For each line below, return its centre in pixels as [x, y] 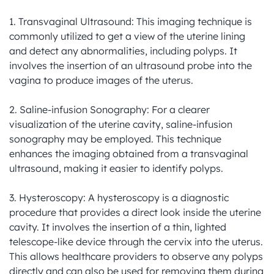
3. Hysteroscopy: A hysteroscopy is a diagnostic [119, 198]
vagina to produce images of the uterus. [101, 80]
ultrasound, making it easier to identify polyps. [116, 168]
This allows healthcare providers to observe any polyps [136, 256]
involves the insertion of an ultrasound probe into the [131, 65]
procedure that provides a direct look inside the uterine [135, 212]
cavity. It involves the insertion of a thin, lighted [118, 227]
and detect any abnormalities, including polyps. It [123, 51]
